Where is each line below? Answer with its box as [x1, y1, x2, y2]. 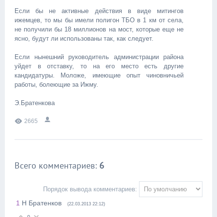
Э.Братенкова [15, 99, 55, 107]
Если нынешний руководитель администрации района [15, 53, 184, 61]
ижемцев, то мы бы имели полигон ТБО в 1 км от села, [15, 16, 184, 24]
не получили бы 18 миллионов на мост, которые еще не [15, 26, 184, 33]
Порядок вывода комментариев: [43, 186, 137, 193]
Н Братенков [22, 199, 62, 207]
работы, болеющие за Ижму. [15, 81, 98, 88]
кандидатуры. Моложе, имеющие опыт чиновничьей [15, 72, 184, 79]
